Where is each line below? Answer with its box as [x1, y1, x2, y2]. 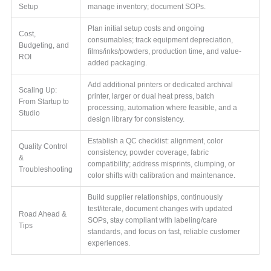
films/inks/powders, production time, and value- [88, 47, 242, 56]
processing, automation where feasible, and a [88, 103, 238, 112]
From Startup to [19, 97, 70, 106]
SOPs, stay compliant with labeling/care [88, 215, 218, 224]
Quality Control [19, 142, 68, 151]
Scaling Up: [19, 85, 57, 94]
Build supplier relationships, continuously [88, 192, 223, 201]
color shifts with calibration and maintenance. [88, 171, 236, 180]
